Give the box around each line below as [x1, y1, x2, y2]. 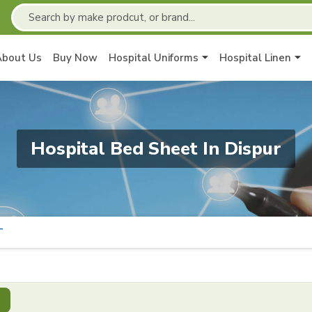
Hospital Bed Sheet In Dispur [31, 136, 281, 161]
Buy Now [53, 51, 97, 65]
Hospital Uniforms [109, 51, 198, 65]
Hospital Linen [219, 51, 291, 65]
